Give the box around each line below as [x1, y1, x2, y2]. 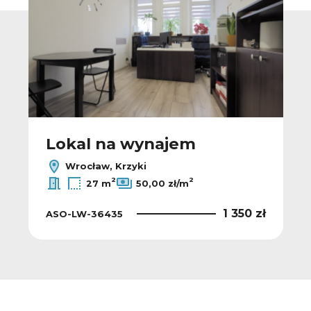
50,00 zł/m [136, 178, 189, 189]
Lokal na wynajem [46, 134, 196, 154]
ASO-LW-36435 [46, 208, 123, 219]
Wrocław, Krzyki [62, 160, 146, 171]
